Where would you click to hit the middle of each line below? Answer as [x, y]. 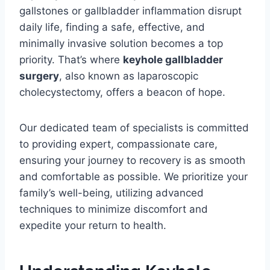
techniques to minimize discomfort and [114, 209]
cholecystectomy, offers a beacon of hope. [122, 92]
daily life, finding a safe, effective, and [112, 27]
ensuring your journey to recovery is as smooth [132, 160]
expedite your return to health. [93, 225]
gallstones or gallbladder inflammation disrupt [130, 11]
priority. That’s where [71, 59]
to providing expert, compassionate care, [118, 144]
